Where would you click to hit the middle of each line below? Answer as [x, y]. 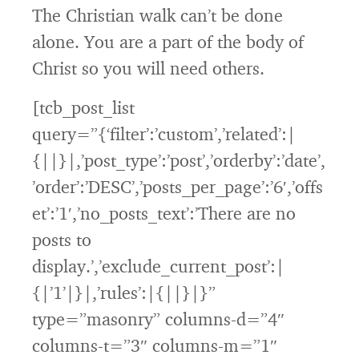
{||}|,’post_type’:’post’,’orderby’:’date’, [179, 160]
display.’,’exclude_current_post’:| [158, 266]
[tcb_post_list [83, 107]
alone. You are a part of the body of [168, 41]
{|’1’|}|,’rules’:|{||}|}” [124, 292]
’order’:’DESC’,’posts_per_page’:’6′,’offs [177, 186]
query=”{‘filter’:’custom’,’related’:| [164, 133]
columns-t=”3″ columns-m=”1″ [155, 345]
